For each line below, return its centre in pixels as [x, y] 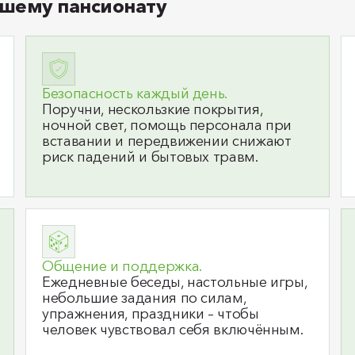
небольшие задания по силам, [144, 298]
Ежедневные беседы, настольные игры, [175, 282]
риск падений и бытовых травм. [150, 157]
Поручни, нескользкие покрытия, [153, 109]
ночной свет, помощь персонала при [167, 125]
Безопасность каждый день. [135, 94]
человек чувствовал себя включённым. [173, 330]
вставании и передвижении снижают [167, 141]
